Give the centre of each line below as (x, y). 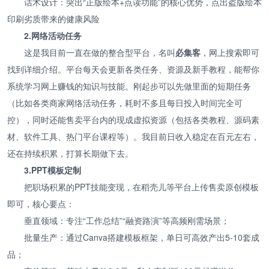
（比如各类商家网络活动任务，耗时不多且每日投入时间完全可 (125, 102)
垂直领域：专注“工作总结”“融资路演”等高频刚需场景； (127, 220)
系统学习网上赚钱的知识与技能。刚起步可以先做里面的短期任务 (129, 86)
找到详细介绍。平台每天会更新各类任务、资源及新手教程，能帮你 (133, 69)
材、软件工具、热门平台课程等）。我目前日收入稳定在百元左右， (133, 136)
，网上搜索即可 (230, 52)
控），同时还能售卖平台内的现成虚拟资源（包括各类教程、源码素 (133, 119)
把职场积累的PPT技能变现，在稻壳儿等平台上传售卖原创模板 (141, 186)
